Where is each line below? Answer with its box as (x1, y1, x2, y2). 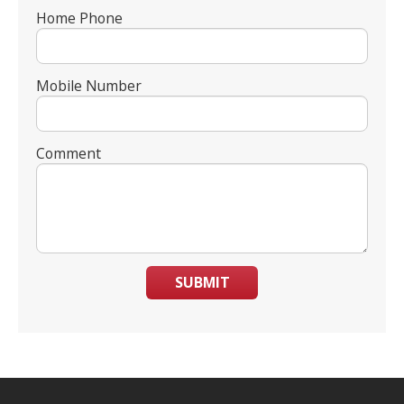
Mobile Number (36, 76, 142, 96)
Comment (36, 143, 101, 164)
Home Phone (36, 8, 123, 29)
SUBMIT (174, 272, 230, 293)
